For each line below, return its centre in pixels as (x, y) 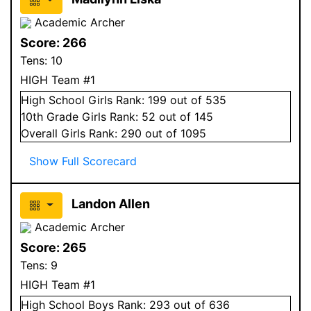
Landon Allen (110, 203)
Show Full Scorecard (83, 161)
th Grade (57, 116)
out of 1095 (174, 133)
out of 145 (184, 116)
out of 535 (196, 100)
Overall (41, 133)
